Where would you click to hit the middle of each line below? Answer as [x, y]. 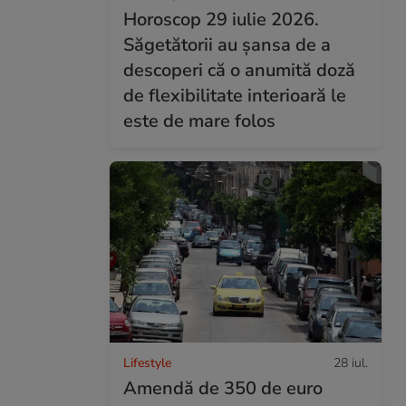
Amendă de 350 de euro [223, 388]
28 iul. [351, 362]
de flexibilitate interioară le [235, 96]
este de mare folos [199, 121]
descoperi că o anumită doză [239, 70]
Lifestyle [147, 362]
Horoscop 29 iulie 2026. [221, 19]
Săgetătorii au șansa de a [227, 45]
